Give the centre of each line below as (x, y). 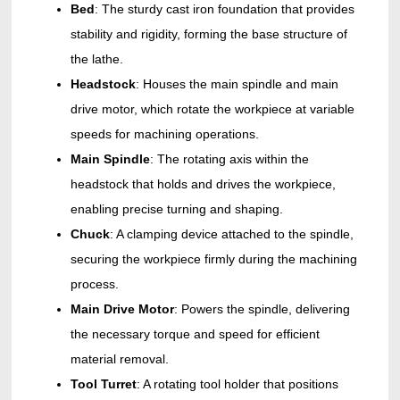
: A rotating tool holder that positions (237, 384)
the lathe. (96, 59)
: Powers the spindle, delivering (262, 309)
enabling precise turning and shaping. (176, 209)
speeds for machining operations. (164, 134)
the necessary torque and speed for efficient (195, 334)
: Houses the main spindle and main (237, 84)
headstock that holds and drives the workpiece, (203, 184)
